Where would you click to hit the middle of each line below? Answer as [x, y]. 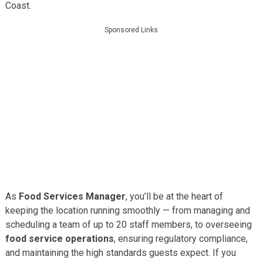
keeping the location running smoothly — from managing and [127, 210]
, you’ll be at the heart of [174, 196]
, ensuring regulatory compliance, [181, 238]
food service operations [59, 238]
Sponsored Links [131, 30]
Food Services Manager [72, 196]
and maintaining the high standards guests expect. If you [120, 252]
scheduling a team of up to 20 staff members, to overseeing [128, 224]
